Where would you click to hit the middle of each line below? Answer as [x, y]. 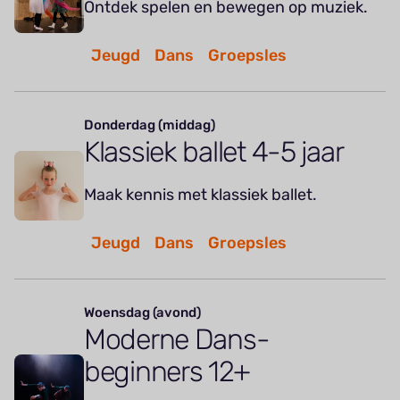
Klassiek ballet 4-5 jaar [214, 152]
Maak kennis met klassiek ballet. [202, 195]
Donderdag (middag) [150, 125]
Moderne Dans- [177, 340]
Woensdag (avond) [142, 313]
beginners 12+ [167, 372]
